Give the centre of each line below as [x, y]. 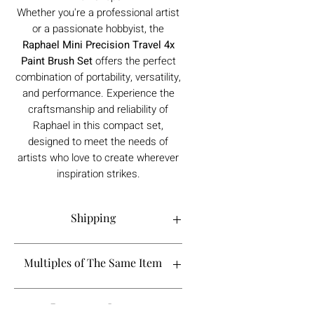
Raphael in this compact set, [98, 125]
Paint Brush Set [56, 61]
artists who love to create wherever [98, 157]
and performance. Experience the [98, 93]
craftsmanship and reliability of [98, 109]
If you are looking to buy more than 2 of [98, 295]
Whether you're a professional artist [98, 12]
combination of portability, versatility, [98, 77]
